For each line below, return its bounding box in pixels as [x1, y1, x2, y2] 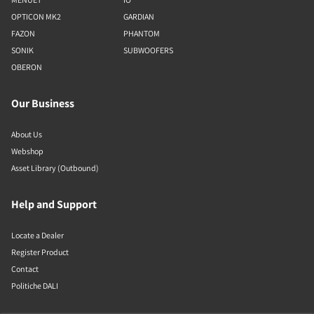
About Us [11, 129, 42, 140]
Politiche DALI [11, 280, 58, 292]
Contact [11, 264, 39, 275]
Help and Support [11, 197, 97, 212]
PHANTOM [123, 28, 160, 39]
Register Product [11, 247, 69, 258]
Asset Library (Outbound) [11, 163, 99, 174]
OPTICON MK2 [11, 11, 61, 22]
